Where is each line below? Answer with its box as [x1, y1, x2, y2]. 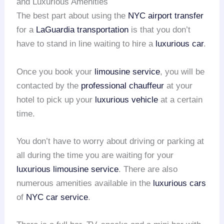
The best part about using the [16, 11, 128, 21]
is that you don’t [128, 25, 191, 35]
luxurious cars [153, 178, 206, 188]
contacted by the [16, 80, 81, 90]
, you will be [160, 66, 205, 76]
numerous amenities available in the [16, 178, 153, 188]
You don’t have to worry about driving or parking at [16, 136, 204, 146]
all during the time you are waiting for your [16, 150, 174, 160]
